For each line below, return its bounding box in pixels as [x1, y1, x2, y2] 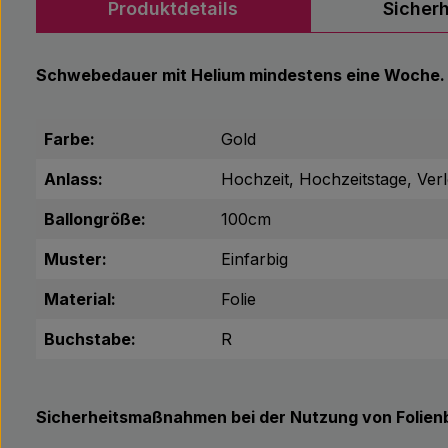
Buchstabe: [44, 329, 136, 349]
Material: [44, 289, 116, 309]
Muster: [44, 249, 107, 269]
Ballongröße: [44, 209, 146, 229]
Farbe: [44, 129, 95, 149]
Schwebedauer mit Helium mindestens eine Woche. [36, 65, 445, 85]
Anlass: [44, 169, 103, 189]
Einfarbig [221, 249, 288, 269]
